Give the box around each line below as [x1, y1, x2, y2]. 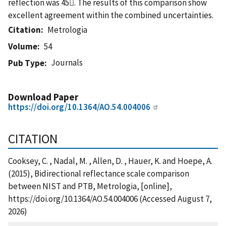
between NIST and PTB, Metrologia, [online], [8, 180, 172, 192]
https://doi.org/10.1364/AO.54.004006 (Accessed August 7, [8, 193, 212, 204]
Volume [8, 40, 37, 52]
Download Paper [8, 90, 78, 103]
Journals [51, 56, 83, 68]
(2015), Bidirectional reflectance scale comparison [8, 167, 189, 179]
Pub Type [8, 57, 44, 69]
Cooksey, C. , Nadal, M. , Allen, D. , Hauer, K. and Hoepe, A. [8, 155, 212, 166]
